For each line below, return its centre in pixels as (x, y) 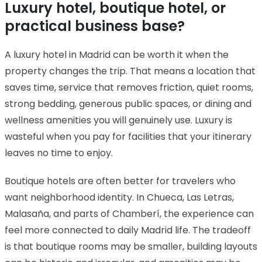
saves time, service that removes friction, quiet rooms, (129, 87)
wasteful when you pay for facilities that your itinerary (128, 136)
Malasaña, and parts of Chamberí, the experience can (129, 213)
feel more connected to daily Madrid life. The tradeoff (128, 230)
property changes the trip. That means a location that (130, 71)
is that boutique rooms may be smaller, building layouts (131, 246)
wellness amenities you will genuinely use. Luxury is (118, 120)
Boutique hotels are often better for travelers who (120, 181)
